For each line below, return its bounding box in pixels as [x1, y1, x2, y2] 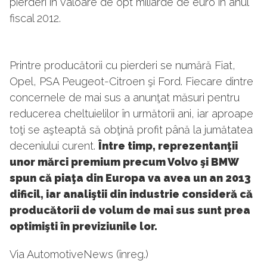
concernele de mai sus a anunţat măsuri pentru [10, 91, 240, 104]
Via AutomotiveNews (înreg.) [10, 248, 148, 261]
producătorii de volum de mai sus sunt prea [10, 204, 250, 217]
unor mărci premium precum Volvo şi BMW [10, 156, 238, 169]
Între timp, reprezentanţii [98, 139, 238, 153]
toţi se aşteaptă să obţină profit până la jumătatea [10, 123, 253, 136]
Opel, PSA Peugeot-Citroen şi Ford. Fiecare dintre [10, 75, 253, 88]
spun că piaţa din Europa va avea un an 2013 [10, 172, 251, 185]
